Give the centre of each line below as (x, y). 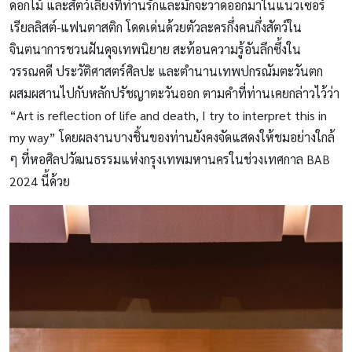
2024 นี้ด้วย (40, 181)
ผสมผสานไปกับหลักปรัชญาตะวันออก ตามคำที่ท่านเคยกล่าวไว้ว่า (174, 93)
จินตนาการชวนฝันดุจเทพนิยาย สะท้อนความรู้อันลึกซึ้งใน (155, 49)
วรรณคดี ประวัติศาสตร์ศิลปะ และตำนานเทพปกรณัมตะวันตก (166, 71)
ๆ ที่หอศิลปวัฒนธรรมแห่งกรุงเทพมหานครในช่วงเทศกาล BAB (170, 159)
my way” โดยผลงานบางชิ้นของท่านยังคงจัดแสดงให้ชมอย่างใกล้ (172, 137)
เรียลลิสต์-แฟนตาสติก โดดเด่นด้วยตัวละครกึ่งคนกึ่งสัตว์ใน (156, 27)
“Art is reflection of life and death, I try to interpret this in (168, 115)
